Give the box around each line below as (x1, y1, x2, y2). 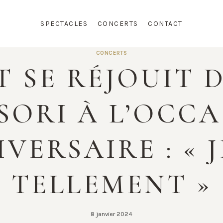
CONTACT (148, 19, 183, 28)
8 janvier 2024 (91, 210, 132, 218)
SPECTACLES (40, 19, 88, 28)
